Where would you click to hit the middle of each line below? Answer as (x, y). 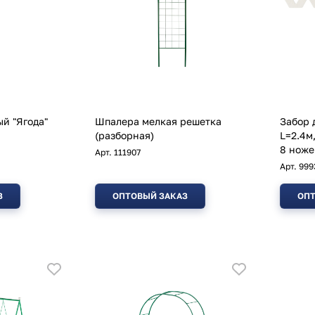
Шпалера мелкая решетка (158, 122)
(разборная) (124, 136)
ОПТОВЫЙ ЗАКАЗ (150, 196)
